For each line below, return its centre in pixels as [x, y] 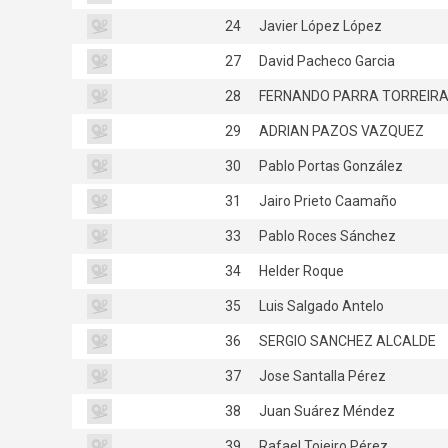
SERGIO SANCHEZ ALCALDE [346, 340]
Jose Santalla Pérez [321, 375]
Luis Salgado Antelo [320, 305]
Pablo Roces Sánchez [326, 235]
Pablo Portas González [329, 165]
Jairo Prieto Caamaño [326, 200]
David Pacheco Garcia [325, 60]
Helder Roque [300, 270]
